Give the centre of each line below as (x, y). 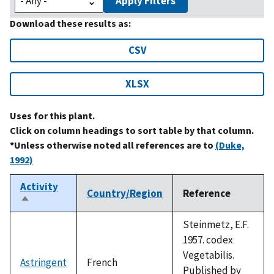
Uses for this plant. (52, 115)
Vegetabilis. (209, 255)
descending (47, 214)
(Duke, (230, 145)
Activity (39, 186)
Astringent (43, 262)
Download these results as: (70, 23)
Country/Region (125, 193)
